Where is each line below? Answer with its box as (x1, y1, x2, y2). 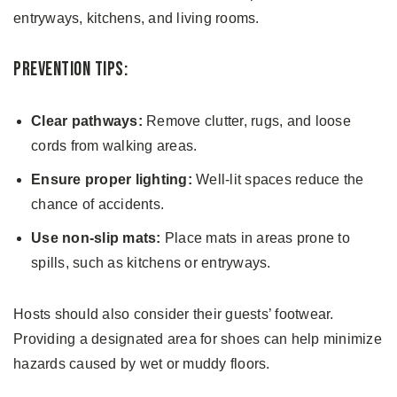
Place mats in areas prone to (160, 230, 350, 245)
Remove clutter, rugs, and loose (142, 113, 351, 128)
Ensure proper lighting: (31, 171, 192, 187)
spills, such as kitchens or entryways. (31, 254, 271, 270)
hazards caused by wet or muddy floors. (13, 355, 270, 371)
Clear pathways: (31, 113, 143, 128)
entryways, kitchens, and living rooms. (13, 10, 260, 26)
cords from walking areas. (31, 137, 198, 153)
